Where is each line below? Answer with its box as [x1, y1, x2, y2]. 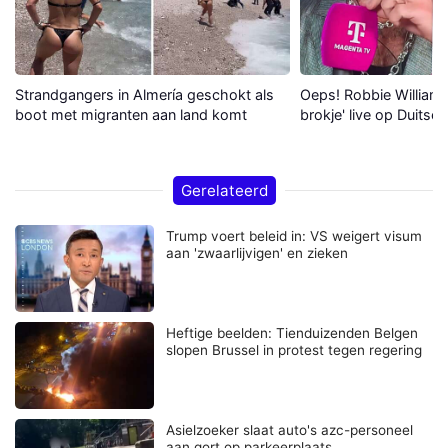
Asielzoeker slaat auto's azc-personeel [166, 421, 414, 438]
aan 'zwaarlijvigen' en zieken [166, 244, 349, 261]
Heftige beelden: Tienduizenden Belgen [166, 324, 419, 341]
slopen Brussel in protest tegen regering [166, 341, 423, 358]
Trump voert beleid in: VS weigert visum [166, 227, 423, 244]
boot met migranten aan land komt [15, 105, 247, 123]
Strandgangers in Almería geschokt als [15, 85, 274, 103]
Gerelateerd [180, 180, 268, 200]
